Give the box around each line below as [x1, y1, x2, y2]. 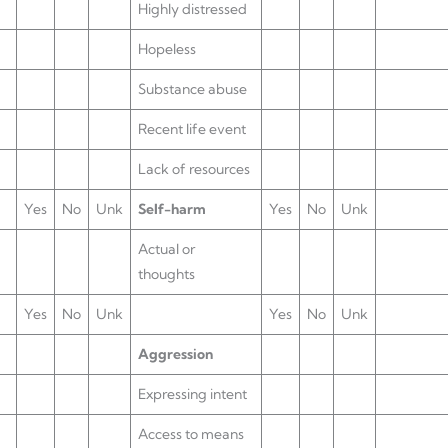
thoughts [138, 265, 195, 283]
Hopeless [138, 40, 196, 58]
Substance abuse [138, 80, 247, 98]
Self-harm [138, 200, 206, 218]
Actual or [138, 240, 195, 258]
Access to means [138, 425, 244, 443]
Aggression [138, 345, 213, 363]
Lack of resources [138, 160, 250, 178]
